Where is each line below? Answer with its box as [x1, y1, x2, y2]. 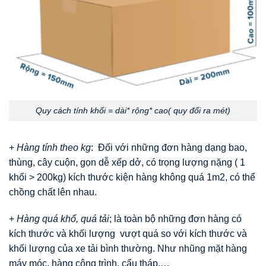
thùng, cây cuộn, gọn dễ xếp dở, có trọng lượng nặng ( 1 [9, 157, 245, 167]
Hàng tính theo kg [17, 142, 91, 153]
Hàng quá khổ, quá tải [17, 214, 109, 224]
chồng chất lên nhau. [9, 186, 97, 197]
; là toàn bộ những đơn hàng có [109, 214, 242, 224]
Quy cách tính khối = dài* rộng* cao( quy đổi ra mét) [36, 105, 230, 115]
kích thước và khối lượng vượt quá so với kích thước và [9, 229, 247, 239]
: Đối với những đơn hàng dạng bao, [91, 142, 247, 153]
